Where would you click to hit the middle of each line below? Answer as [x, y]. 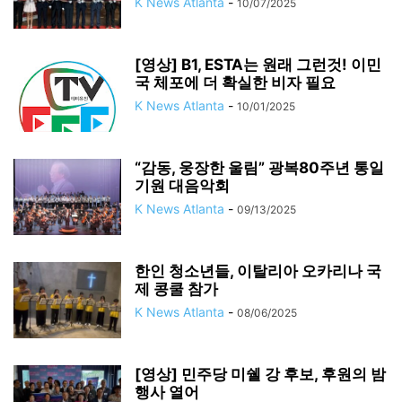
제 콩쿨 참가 [176, 289]
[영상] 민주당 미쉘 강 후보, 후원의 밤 [260, 374]
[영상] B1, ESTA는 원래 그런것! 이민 [258, 65]
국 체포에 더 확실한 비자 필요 [235, 83]
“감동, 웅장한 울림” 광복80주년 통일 [259, 168]
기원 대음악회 [182, 186]
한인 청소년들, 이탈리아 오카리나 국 [258, 271]
